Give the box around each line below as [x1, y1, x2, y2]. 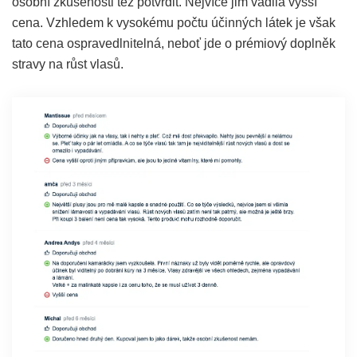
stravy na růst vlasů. [12, 57, 124, 71]
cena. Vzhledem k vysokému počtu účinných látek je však [12, 15, 335, 29]
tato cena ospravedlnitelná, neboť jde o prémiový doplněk [12, 36, 335, 50]
